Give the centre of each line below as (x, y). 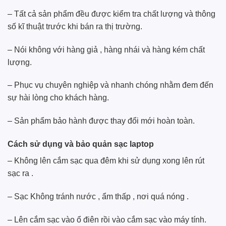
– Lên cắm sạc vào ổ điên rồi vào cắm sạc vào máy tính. (107, 219)
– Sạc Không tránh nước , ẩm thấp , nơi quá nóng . (98, 196)
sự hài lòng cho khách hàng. (58, 98)
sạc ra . (20, 173)
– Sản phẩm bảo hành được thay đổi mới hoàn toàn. (101, 121)
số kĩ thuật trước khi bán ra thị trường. (75, 26)
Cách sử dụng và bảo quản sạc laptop (81, 144)
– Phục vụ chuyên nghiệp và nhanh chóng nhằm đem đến (110, 85)
